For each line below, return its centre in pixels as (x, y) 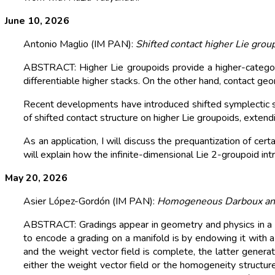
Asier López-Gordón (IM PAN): (90, 202)
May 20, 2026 (36, 178)
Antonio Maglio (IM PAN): (79, 45)
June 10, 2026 (37, 21)
